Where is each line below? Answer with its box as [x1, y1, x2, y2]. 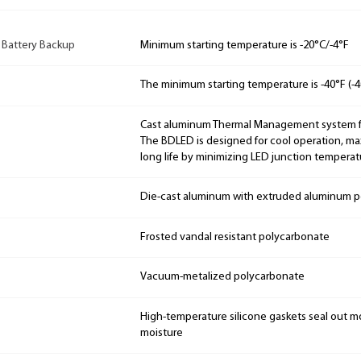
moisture [140, 326, 183, 339]
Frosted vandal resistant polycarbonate [140, 230, 330, 243]
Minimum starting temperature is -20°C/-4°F [140, 39, 349, 52]
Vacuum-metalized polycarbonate [140, 271, 305, 284]
